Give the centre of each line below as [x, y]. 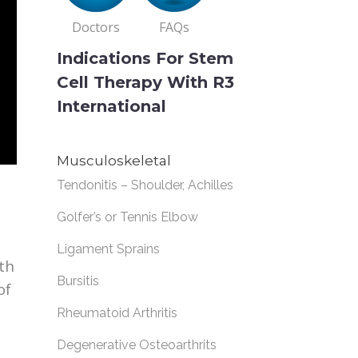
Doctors [96, 27]
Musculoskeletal [114, 161]
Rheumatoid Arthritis [117, 313]
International [111, 106]
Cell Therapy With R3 [145, 82]
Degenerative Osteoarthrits [137, 345]
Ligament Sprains [108, 249]
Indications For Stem [145, 58]
